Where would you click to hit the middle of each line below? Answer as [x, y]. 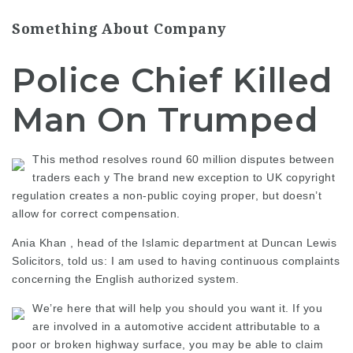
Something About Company [119, 29]
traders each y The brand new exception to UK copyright [184, 177]
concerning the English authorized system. [126, 279]
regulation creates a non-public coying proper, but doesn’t [167, 195]
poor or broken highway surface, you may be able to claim [167, 344]
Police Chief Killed [172, 80]
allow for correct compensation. [96, 214]
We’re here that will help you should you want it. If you [177, 308]
